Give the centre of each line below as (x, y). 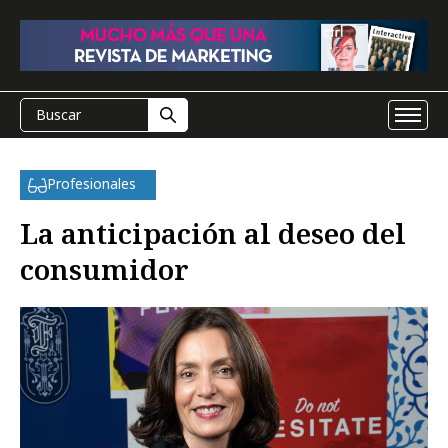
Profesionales (91, 183)
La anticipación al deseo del (213, 233)
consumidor (104, 269)
